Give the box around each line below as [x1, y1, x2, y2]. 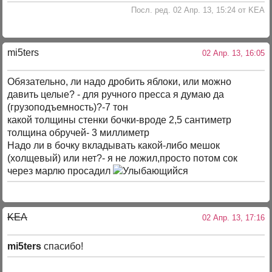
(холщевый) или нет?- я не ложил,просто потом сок [7, 152, 238, 163]
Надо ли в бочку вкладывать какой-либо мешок [7, 140, 220, 151]
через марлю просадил [7, 165, 114, 176]
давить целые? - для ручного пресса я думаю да [7, 89, 225, 100]
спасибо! [44, 240, 84, 251]
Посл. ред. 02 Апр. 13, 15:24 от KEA [131, 5, 265, 15]
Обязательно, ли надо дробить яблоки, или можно [7, 76, 232, 87]
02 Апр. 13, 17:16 [197, 212, 265, 222]
